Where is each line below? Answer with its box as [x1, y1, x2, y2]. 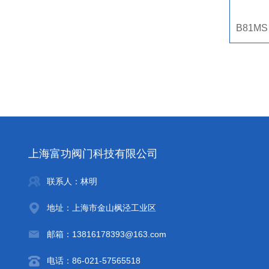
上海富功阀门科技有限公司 [28, 148, 158, 160]
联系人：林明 [47, 177, 97, 186]
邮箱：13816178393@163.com [47, 229, 166, 239]
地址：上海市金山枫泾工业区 [47, 203, 156, 213]
